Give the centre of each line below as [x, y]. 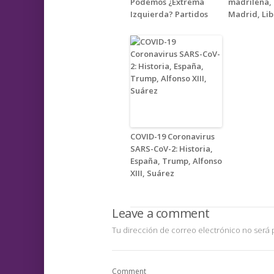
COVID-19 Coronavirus [172, 137]
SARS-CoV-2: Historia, [172, 149]
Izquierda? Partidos [169, 14]
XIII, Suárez [152, 173]
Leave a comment [161, 213]
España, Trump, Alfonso [176, 161]
